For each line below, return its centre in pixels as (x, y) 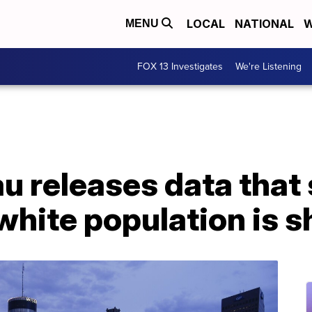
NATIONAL (264, 24)
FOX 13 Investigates (180, 66)
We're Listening (268, 66)
